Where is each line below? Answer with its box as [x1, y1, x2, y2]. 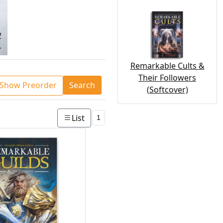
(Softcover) [146, 84, 188, 95]
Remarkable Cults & [130, 60, 205, 71]
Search [69, 80, 95, 91]
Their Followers [138, 72, 196, 83]
